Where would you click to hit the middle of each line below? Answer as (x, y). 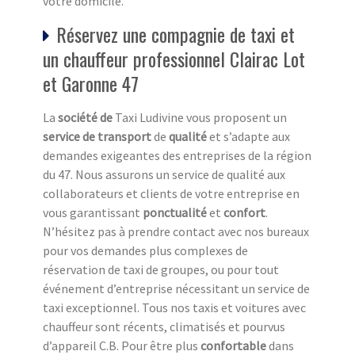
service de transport (97, 137)
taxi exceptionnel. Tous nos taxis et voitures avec (174, 308)
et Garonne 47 (91, 84)
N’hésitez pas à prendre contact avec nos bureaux (176, 232)
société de (86, 118)
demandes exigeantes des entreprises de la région (177, 156)
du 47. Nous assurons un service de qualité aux (164, 175)
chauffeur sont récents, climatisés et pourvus (164, 327)
